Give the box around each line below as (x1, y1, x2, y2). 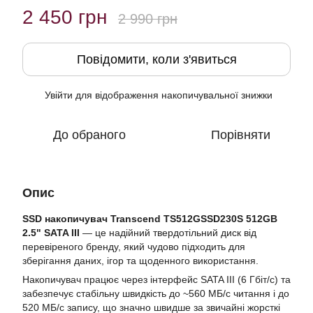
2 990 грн (118, 11, 177, 27)
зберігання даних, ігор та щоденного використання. (22, 255, 259, 266)
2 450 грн (22, 6, 107, 28)
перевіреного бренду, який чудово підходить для (22, 241, 245, 252)
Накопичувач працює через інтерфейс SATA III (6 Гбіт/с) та (22, 274, 291, 285)
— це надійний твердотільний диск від (80, 227, 256, 238)
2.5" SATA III (22, 227, 80, 238)
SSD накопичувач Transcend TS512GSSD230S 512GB (22, 213, 277, 224)
